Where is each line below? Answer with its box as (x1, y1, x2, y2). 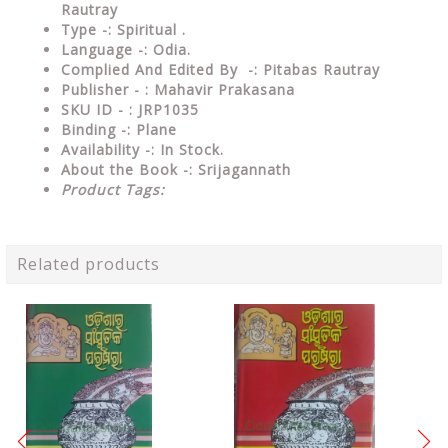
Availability (61, 140, 145, 159)
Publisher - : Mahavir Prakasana (61, 80, 295, 99)
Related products (17, 253, 160, 275)
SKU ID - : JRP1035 (61, 100, 199, 119)
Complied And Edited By (61, 60, 248, 79)
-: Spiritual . (102, 20, 186, 39)
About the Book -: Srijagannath (61, 160, 291, 179)
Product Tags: (61, 180, 175, 199)
